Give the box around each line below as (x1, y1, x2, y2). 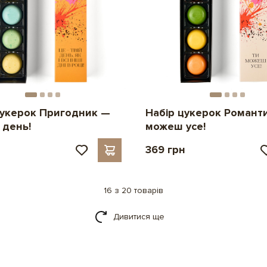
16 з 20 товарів (104, 185, 163, 195)
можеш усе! (145, 119, 206, 133)
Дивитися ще (113, 211, 164, 222)
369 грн (145, 142, 185, 156)
